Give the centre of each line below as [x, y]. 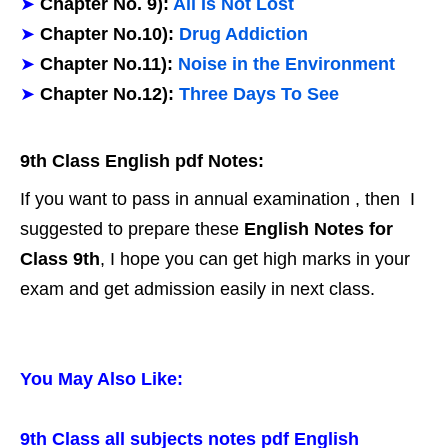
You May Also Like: [101, 379]
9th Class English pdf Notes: [142, 161]
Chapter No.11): [106, 64]
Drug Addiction [253, 34]
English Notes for [318, 229]
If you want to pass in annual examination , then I [217, 199]
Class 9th [60, 259]
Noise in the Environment [286, 64]
